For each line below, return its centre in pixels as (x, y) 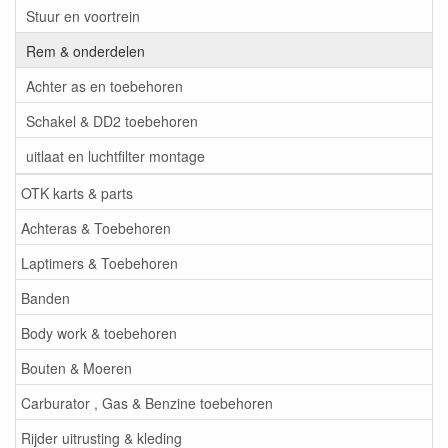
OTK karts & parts (77, 192)
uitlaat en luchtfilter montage (115, 155)
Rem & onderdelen (85, 50)
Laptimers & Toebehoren (99, 262)
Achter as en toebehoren (104, 85)
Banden (45, 297)
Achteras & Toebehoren (96, 227)
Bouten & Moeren (76, 367)
